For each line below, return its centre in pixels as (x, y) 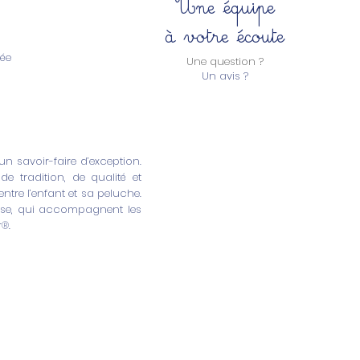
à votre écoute (225, 33)
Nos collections (90, 315)
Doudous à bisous (76, 343)
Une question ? (225, 62)
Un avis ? (225, 76)
